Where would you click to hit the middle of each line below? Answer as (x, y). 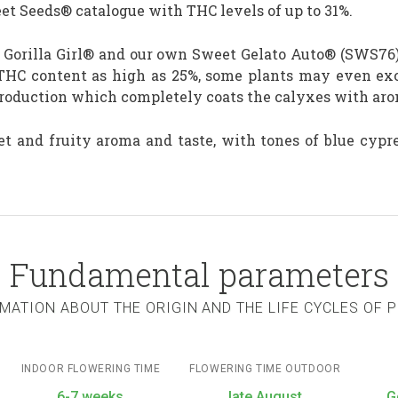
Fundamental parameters (199, 274)
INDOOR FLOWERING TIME (91, 368)
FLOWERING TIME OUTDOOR (265, 368)
